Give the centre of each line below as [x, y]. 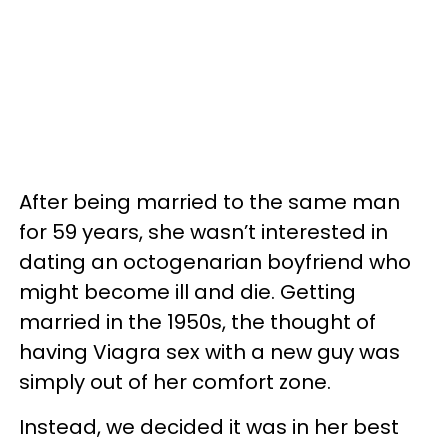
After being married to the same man [209, 201]
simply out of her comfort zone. [175, 381]
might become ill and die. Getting [187, 291]
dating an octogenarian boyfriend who [215, 261]
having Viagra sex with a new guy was [209, 351]
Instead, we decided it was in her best [209, 426]
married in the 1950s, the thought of [197, 321]
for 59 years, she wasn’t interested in [203, 231]
